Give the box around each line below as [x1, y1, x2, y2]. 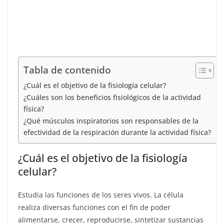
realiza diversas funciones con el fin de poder [18, 202, 170, 212]
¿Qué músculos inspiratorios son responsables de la [23, 116, 198, 125]
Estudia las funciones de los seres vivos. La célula [18, 190, 183, 199]
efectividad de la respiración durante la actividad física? [23, 127, 211, 137]
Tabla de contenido [23, 63, 111, 77]
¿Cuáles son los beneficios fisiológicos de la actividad [23, 92, 201, 102]
